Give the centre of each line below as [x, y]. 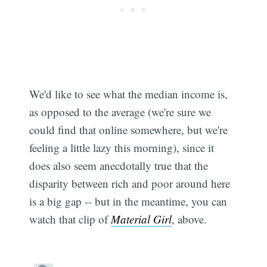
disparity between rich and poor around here [130, 183]
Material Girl [142, 219]
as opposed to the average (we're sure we [120, 111]
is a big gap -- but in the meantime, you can [128, 201]
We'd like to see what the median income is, [129, 94]
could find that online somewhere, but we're [129, 129]
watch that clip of [70, 219]
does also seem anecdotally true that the [119, 165]
